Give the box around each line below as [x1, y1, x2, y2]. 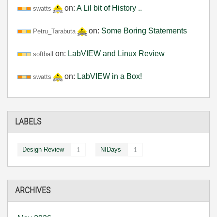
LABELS [15, 116, 41, 127]
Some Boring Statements [101, 26, 187, 35]
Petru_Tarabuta [33, 27, 76, 35]
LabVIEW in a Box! [77, 72, 142, 80]
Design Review [22, 145, 64, 153]
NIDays [100, 145, 121, 153]
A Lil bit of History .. [77, 3, 142, 12]
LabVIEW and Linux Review [68, 49, 165, 58]
